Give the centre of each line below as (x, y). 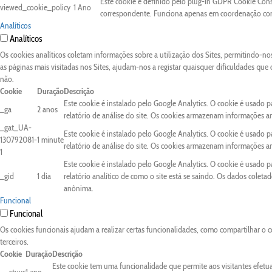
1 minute (50, 140)
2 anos (47, 109)
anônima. (79, 188)
